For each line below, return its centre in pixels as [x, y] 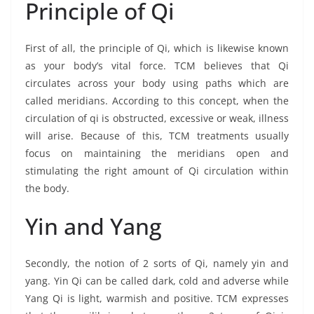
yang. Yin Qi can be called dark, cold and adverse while [157, 280]
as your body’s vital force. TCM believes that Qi [157, 65]
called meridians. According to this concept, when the [157, 100]
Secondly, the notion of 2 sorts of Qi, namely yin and [157, 263]
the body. [47, 188]
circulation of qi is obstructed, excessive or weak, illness [157, 118]
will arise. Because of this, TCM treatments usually [157, 135]
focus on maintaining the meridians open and [157, 153]
